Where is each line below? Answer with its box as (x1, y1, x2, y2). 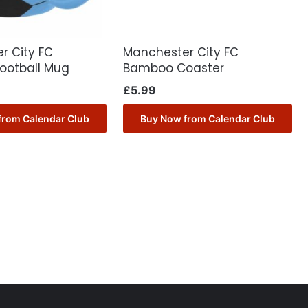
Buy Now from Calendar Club (140, 112, 276, 124)
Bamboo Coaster (123, 59, 225, 76)
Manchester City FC (123, 43, 239, 60)
